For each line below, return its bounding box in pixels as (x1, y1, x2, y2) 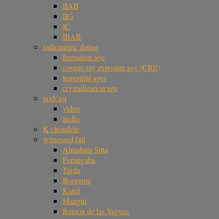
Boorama (63, 175, 91, 185)
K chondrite (43, 124, 80, 134)
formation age (63, 52, 105, 62)
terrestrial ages (63, 72, 107, 83)
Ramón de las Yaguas (63, 206, 129, 216)
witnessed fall (43, 134, 85, 144)
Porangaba (63, 154, 95, 165)
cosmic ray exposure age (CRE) (63, 62, 160, 72)
